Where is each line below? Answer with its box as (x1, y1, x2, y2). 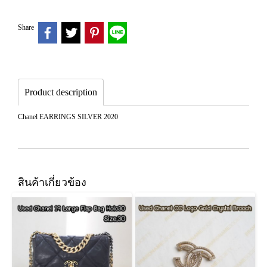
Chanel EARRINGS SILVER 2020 (18, 112, 118, 121)
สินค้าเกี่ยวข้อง (18, 175, 86, 188)
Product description (24, 86, 97, 97)
